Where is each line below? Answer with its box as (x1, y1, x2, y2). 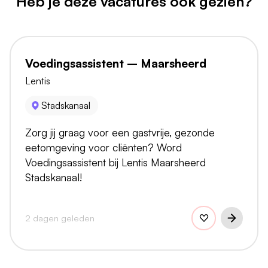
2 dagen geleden (25, 212, 95, 223)
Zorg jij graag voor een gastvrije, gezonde (25, 125, 215, 139)
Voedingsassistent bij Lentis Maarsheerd (25, 155, 206, 169)
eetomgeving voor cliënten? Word (25, 140, 182, 154)
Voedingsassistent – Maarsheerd (25, 56, 206, 71)
